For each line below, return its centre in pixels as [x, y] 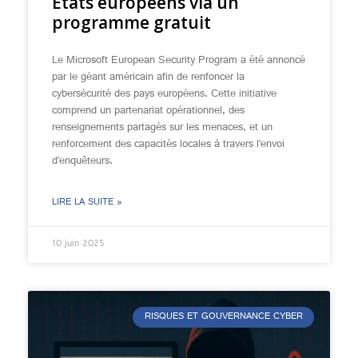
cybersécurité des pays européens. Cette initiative [164, 94]
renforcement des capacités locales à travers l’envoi [168, 145]
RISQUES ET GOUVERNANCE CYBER [223, 318]
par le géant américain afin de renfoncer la [148, 78]
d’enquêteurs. [82, 161]
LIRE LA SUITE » [87, 203]
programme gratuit [131, 22]
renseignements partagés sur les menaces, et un [162, 128]
